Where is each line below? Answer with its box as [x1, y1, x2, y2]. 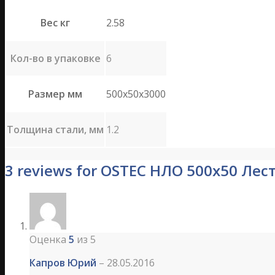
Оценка [29, 233, 69, 247]
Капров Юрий [29, 256, 99, 270]
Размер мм [28, 87, 82, 101]
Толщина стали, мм [7, 123, 104, 137]
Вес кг [41, 16, 70, 30]
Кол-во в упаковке [10, 52, 101, 66]
